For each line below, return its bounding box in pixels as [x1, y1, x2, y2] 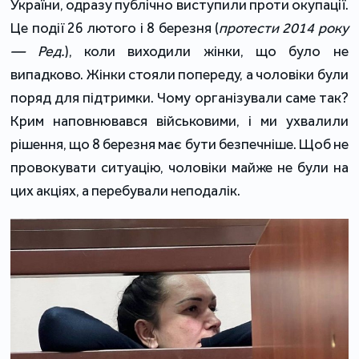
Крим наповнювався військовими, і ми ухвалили [10, 111, 349, 130]
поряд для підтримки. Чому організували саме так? [10, 88, 349, 107]
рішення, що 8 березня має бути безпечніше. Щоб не [10, 135, 349, 153]
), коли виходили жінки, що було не [64, 42, 349, 60]
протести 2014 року [218, 18, 349, 37]
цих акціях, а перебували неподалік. [10, 181, 241, 200]
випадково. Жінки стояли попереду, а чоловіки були [10, 65, 349, 83]
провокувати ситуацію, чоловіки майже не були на [10, 158, 349, 176]
